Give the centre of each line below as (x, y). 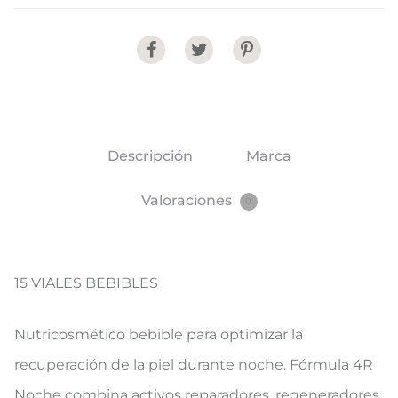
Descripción (150, 155)
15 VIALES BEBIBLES (86, 283)
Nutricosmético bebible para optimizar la (159, 334)
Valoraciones (188, 200)
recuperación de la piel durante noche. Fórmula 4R (194, 364)
